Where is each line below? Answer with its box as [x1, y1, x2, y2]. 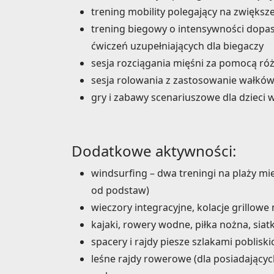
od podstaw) [91, 183, 149, 198]
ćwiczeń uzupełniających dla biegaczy [91, 39, 264, 53]
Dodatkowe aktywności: [72, 141, 236, 161]
